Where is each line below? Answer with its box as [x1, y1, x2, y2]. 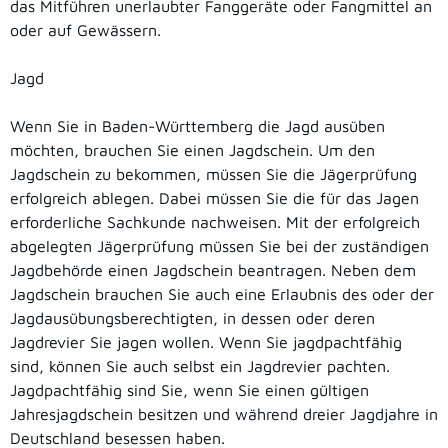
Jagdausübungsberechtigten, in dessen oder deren [10, 309, 375, 328]
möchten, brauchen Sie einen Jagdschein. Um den [10, 141, 375, 160]
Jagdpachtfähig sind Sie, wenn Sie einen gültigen [10, 381, 369, 400]
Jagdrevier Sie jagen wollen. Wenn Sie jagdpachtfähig [10, 333, 402, 352]
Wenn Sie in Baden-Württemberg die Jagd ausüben [10, 117, 385, 136]
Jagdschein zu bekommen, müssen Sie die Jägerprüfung [10, 165, 417, 184]
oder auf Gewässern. [10, 21, 161, 40]
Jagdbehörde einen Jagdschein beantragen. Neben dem [10, 261, 416, 280]
